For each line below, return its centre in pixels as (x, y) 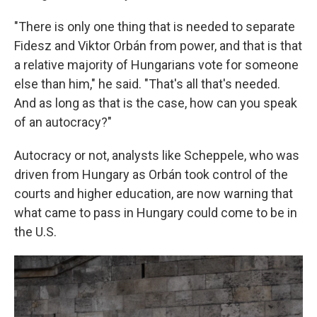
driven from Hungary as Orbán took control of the (151, 174)
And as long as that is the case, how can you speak (156, 103)
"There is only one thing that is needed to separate (155, 26)
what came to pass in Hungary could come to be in (156, 212)
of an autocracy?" (63, 122)
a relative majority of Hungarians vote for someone (156, 64)
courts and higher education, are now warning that (154, 193)
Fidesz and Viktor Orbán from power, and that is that (158, 45)
